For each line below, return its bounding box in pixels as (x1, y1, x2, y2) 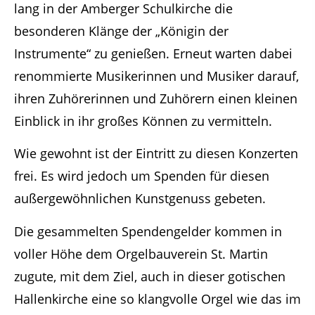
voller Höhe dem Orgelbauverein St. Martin (14, 245, 268, 262)
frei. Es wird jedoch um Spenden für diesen (14, 167, 269, 185)
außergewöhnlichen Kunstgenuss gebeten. (14, 190, 266, 207)
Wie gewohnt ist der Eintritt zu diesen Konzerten (14, 145, 298, 162)
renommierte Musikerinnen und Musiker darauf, (14, 67, 299, 84)
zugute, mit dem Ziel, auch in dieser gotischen (14, 267, 285, 285)
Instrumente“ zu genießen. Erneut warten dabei (14, 44, 292, 62)
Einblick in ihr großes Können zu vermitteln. (14, 112, 272, 129)
